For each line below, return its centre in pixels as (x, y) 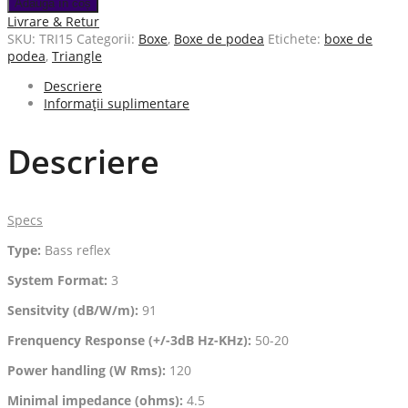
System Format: (59, 280)
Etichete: (296, 39)
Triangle (77, 56)
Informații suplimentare (117, 104)
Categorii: (107, 39)
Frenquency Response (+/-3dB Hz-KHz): (131, 341)
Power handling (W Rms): (88, 371)
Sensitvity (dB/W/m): (75, 311)
